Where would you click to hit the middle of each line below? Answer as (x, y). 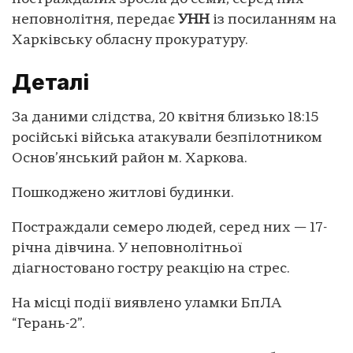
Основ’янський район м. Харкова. (130, 159)
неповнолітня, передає (95, 20)
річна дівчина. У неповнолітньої (127, 249)
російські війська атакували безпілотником (167, 139)
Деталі (50, 83)
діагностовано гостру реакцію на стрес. (151, 269)
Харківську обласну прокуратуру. (130, 40)
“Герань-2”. (48, 325)
